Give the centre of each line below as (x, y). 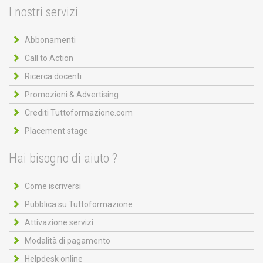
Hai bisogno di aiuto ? (63, 158)
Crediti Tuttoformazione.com (79, 112)
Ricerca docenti (53, 76)
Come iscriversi (53, 186)
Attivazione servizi (59, 222)
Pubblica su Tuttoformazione (79, 204)
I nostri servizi (43, 12)
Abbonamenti (50, 40)
